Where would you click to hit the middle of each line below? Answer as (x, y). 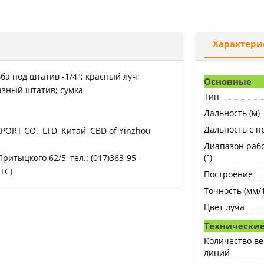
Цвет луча (224, 207)
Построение (228, 174)
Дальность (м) (232, 113)
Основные (227, 81)
